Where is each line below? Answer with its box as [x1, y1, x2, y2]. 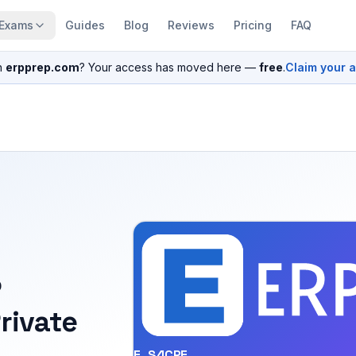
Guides [64, 18, 105, 32]
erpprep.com [6, 60, 79, 74]
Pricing [233, 18, 272, 32]
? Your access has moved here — [79, 60, 256, 74]
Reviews [167, 18, 215, 32]
